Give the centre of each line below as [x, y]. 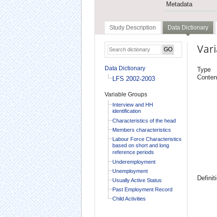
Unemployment [130, 171]
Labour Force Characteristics [147, 139]
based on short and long [140, 146]
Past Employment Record [142, 189]
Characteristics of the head [144, 120]
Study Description [132, 28]
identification [126, 111]
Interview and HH [132, 104]
